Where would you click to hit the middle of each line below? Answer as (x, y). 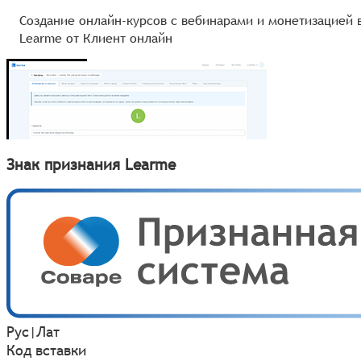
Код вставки (46, 350)
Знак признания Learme (91, 164)
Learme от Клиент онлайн (96, 37)
